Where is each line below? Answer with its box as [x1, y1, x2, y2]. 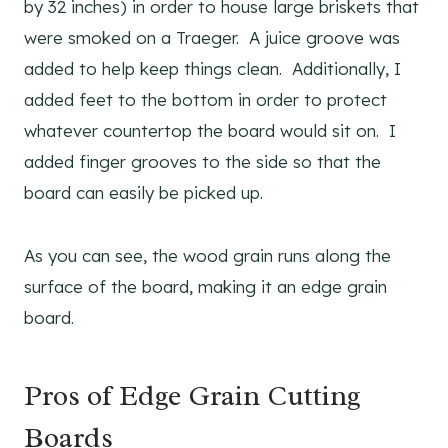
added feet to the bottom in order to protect [24, 88, 387, 110]
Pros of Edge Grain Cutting [24, 377, 361, 413]
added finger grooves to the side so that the [24, 150, 381, 172]
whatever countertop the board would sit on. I [24, 119, 396, 141]
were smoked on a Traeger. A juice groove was [24, 26, 400, 48]
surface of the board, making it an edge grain [24, 275, 387, 297]
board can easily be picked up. [24, 181, 263, 203]
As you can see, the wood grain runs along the [24, 244, 391, 266]
